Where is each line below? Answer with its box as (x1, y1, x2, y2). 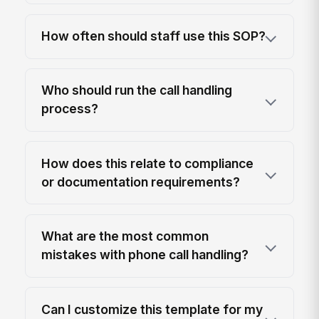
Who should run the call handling (41, 83, 233, 98)
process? (41, 101, 99, 117)
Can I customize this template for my (41, 301, 263, 317)
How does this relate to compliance (41, 155, 254, 171)
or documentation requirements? (41, 174, 241, 189)
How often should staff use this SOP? (41, 28, 266, 44)
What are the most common (41, 229, 209, 244)
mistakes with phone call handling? (41, 247, 249, 263)
